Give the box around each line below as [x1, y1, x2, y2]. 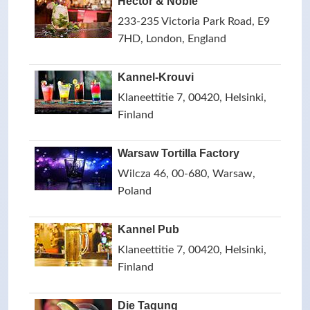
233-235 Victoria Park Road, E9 [118, 16, 270, 27]
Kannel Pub [118, 224, 179, 235]
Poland [118, 185, 152, 197]
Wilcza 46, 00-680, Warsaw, [118, 168, 255, 179]
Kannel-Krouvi [118, 71, 194, 83]
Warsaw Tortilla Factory [118, 147, 239, 159]
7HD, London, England [118, 33, 226, 44]
